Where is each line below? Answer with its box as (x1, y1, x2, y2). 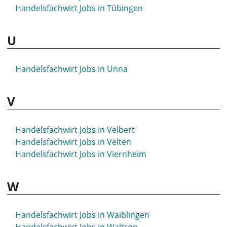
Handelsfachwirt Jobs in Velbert (15, 124, 135, 135)
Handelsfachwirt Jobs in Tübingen (15, 3, 143, 14)
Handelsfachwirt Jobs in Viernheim (15, 148, 146, 160)
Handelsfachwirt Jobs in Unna (15, 63, 128, 74)
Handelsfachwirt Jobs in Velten (15, 136, 131, 147)
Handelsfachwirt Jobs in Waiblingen (15, 209, 149, 220)
